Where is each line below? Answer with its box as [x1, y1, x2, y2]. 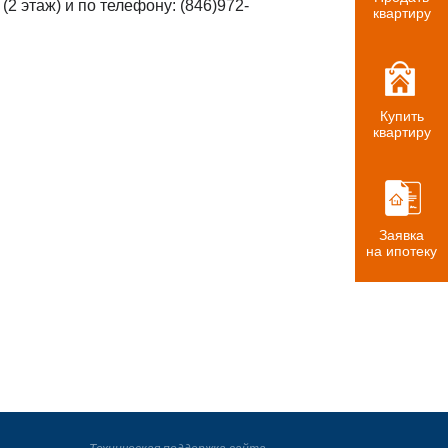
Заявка [379, 227, 424, 243]
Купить [379, 108, 424, 124]
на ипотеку [366, 243, 437, 259]
